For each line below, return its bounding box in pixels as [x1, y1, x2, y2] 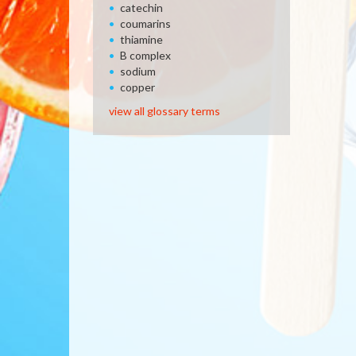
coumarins [120, 17, 171, 30]
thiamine [120, 33, 163, 46]
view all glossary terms [109, 104, 220, 118]
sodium [120, 64, 156, 78]
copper [120, 80, 155, 94]
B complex [120, 48, 171, 62]
